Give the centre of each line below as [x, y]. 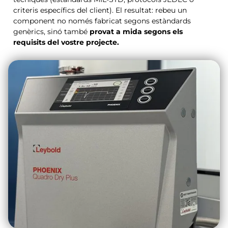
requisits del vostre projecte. [66, 42]
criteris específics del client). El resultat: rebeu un [100, 10]
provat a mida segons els [136, 31]
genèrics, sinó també [51, 31]
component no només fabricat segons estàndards [102, 21]
